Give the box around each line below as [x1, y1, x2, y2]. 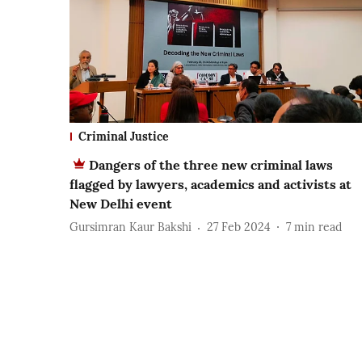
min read [294, 220, 342, 235]
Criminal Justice [78, 128, 169, 144]
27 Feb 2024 [207, 220, 271, 235]
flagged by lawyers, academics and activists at [69, 175, 351, 192]
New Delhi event [69, 195, 172, 212]
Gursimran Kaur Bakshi [69, 220, 192, 235]
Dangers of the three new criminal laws [89, 156, 333, 173]
